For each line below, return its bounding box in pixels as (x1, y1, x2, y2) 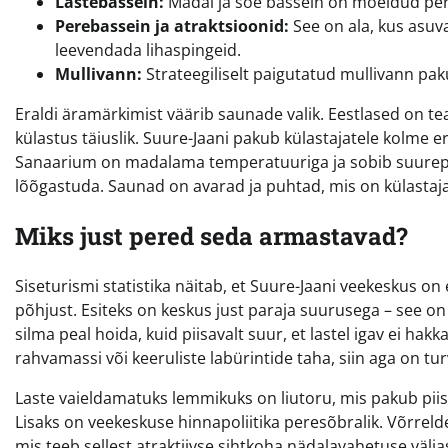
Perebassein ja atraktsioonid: (55, 15, 289, 38)
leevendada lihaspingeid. (55, 39, 241, 62)
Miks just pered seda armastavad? (15, 220, 408, 253)
